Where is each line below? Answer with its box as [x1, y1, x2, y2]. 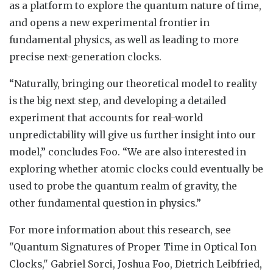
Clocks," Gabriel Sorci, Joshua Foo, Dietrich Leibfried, [9, 257, 262, 270]
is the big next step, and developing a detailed [9, 94, 226, 107]
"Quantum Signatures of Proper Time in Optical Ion [9, 240, 257, 253]
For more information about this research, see [9, 223, 231, 236]
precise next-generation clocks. [9, 50, 161, 63]
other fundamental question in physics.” [9, 196, 201, 209]
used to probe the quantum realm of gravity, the [9, 179, 237, 192]
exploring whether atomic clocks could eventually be [9, 162, 263, 175]
